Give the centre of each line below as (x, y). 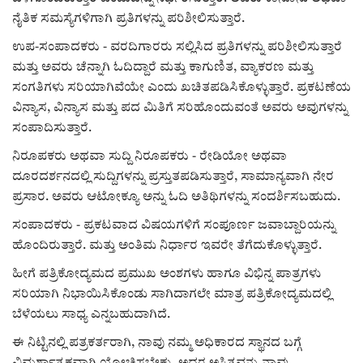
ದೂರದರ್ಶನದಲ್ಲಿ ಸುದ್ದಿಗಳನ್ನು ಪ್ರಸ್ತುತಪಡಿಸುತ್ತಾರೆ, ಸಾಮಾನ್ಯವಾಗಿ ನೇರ (173, 177)
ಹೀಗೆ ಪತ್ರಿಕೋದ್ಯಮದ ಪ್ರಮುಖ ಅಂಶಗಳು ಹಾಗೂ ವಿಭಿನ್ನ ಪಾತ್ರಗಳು (167, 274)
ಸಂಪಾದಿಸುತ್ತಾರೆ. (52, 128)
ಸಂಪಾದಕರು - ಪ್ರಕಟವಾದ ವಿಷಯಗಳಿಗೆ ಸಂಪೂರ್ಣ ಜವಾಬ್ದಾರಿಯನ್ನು (174, 225)
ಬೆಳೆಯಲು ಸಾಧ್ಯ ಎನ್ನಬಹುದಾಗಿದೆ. (91, 314)
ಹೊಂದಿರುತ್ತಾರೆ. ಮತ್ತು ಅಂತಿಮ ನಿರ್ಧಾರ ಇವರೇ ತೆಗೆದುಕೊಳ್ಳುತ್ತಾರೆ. (167, 246)
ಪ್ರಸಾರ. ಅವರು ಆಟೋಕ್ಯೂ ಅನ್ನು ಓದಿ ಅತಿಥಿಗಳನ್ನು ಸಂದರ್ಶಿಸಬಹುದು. (176, 197)
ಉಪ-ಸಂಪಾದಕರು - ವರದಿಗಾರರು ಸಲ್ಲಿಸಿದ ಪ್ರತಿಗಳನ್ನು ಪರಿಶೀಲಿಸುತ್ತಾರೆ (177, 47)
